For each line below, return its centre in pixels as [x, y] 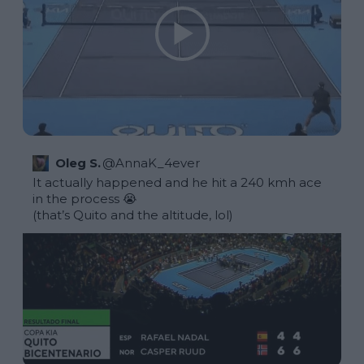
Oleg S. [78, 162]
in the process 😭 [85, 198]
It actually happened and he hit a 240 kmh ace [177, 182]
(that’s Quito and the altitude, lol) [134, 214]
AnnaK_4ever [158, 162]
